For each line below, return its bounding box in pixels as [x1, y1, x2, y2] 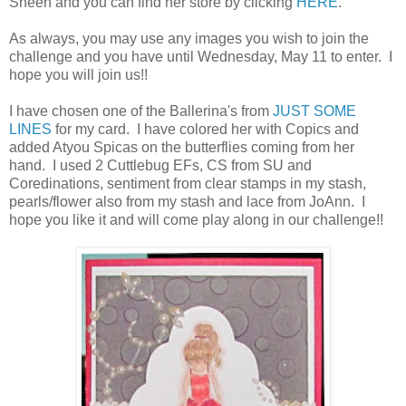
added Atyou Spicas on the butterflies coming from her [9, 139, 354, 155]
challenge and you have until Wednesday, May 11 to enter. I [9, 48, 392, 64]
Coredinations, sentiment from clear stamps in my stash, [9, 175, 366, 191]
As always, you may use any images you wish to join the [9, 30, 369, 46]
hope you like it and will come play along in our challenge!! [9, 211, 383, 227]
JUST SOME [273, 102, 356, 119]
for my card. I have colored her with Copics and [52, 121, 359, 137]
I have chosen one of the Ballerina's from [9, 102, 273, 119]
